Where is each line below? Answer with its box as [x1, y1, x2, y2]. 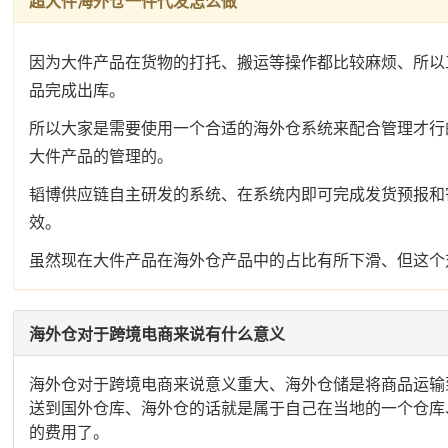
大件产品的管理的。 [29, 144, 174, 167]
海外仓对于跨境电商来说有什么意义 [29, 322, 286, 345]
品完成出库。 [29, 78, 126, 101]
